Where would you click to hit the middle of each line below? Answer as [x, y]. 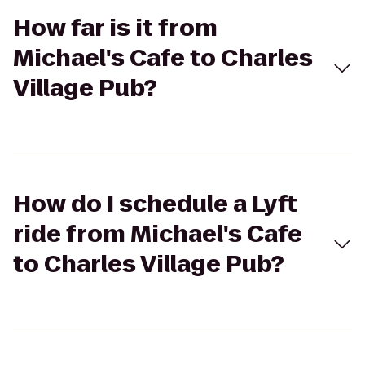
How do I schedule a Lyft [155, 204]
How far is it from [115, 28]
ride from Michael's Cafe [158, 234]
